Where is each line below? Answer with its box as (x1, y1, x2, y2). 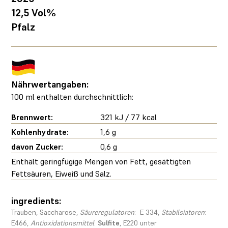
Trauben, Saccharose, (11, 208, 80, 217)
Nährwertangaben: (11, 78, 89, 91)
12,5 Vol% (11, 6, 56, 19)
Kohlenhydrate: (11, 127, 69, 137)
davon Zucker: (11, 141, 64, 152)
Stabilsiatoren (161, 208, 205, 217)
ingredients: (11, 195, 62, 207)
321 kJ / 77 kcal (100, 112, 157, 123)
